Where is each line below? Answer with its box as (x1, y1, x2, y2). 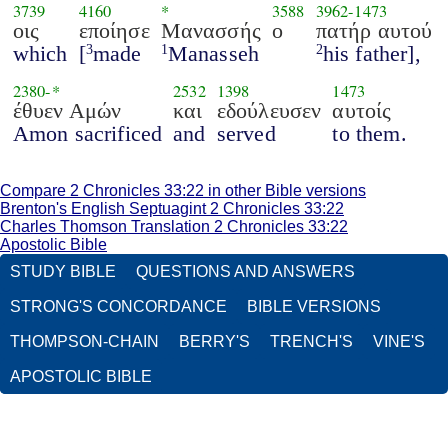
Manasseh (167, 40, 260, 66)
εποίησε (78, 17, 150, 43)
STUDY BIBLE (10, 263, 116, 281)
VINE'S (373, 333, 425, 351)
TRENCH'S (270, 333, 353, 351)
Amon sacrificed (12, 120, 163, 146)
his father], (322, 40, 421, 66)
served (216, 120, 276, 146)
